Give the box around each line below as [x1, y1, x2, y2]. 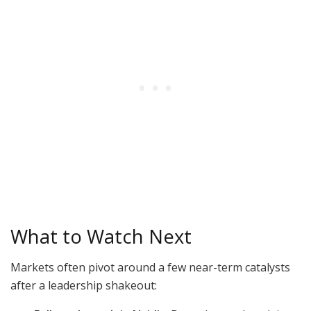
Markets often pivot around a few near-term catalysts [10, 260, 290, 276]
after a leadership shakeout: [10, 278, 157, 294]
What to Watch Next [10, 223, 192, 249]
